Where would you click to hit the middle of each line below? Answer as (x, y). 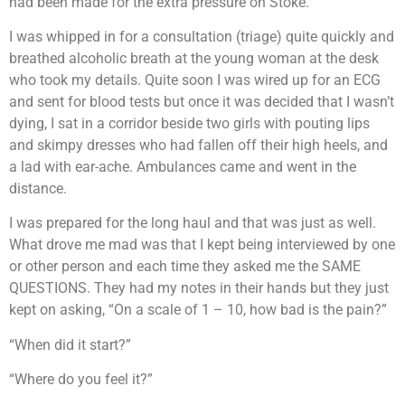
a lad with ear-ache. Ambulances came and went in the (183, 167)
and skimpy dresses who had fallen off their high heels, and (198, 146)
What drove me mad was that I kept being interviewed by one (202, 245)
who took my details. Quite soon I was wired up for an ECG (195, 80)
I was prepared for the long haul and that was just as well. (193, 223)
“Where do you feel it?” (81, 380)
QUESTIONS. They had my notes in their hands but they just (199, 288)
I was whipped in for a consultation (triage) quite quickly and (202, 37)
